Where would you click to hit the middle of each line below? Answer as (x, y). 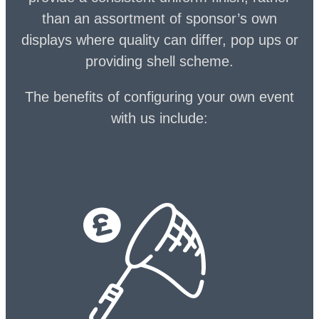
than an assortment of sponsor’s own (159, 18)
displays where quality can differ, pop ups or (159, 40)
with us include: (159, 118)
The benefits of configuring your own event (159, 96)
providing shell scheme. (159, 61)
